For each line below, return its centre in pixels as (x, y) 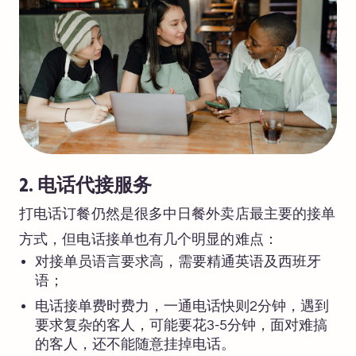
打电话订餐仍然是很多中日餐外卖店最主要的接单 (178, 215)
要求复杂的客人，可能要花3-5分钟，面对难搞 (181, 326)
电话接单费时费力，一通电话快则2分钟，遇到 (182, 307)
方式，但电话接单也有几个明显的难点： (149, 240)
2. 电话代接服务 (85, 187)
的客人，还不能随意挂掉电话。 (135, 345)
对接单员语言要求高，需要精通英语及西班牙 (178, 262)
